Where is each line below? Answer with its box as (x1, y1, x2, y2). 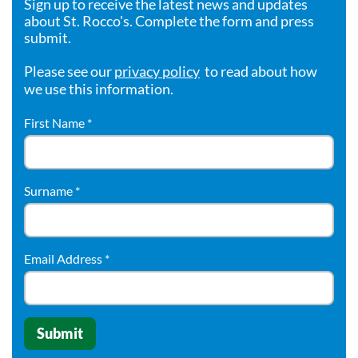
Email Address (24, 251, 105, 266)
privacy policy (114, 62, 200, 80)
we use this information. (24, 80, 173, 97)
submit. (24, 29, 71, 46)
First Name (24, 115, 87, 130)
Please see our (24, 62, 114, 80)
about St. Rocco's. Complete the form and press (24, 12, 314, 30)
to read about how (200, 62, 317, 80)
